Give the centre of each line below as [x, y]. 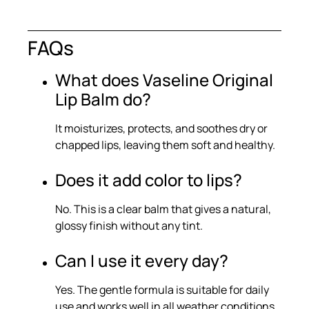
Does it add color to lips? [149, 179]
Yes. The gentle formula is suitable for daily [162, 289]
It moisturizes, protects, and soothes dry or [161, 128]
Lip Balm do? [103, 99]
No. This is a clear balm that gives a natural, [163, 209]
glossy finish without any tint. [129, 225]
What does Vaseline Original [164, 79]
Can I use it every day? [142, 260]
